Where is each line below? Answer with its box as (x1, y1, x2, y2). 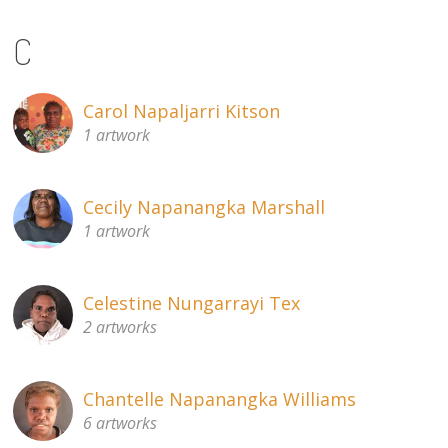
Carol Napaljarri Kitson (83, 99, 281, 124)
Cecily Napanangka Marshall (83, 195, 326, 220)
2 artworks (83, 316, 158, 339)
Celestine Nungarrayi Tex (83, 291, 301, 316)
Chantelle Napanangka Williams (83, 387, 357, 412)
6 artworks (83, 412, 158, 435)
